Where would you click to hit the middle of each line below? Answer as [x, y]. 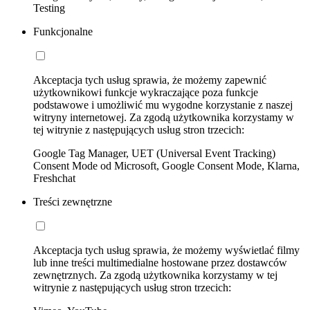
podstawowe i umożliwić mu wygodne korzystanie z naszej [163, 105]
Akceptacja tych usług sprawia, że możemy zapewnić [150, 80]
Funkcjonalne [63, 32]
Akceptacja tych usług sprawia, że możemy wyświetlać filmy [166, 250]
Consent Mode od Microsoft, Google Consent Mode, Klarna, [166, 166]
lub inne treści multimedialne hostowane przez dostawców [160, 263]
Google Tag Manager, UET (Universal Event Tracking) [154, 154]
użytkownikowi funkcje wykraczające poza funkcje [146, 93]
